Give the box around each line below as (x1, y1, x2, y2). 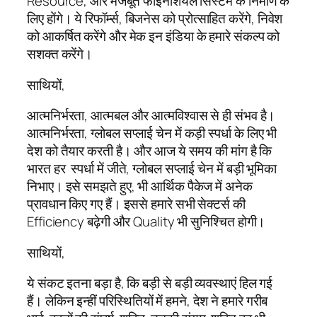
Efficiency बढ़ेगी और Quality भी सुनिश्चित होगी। (27, 212, 266, 231)
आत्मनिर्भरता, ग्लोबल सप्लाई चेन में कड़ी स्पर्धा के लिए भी (27, 124, 277, 143)
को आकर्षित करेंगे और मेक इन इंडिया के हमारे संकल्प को (27, 27, 280, 46)
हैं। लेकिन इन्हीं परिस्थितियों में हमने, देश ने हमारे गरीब (27, 292, 268, 311)
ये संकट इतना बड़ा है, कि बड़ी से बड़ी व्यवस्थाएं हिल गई (27, 274, 273, 293)
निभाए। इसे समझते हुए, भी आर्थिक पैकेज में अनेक (27, 177, 253, 196)
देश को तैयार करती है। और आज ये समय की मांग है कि (27, 142, 272, 161)
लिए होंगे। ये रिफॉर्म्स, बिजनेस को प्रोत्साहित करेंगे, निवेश (27, 9, 283, 28)
